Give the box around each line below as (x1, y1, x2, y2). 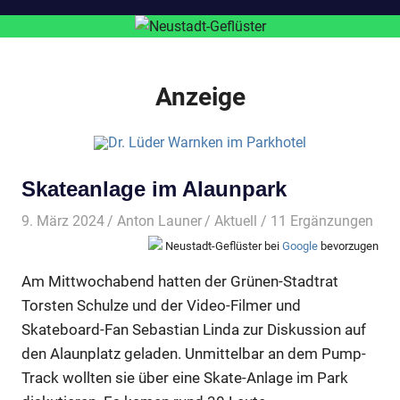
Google (282, 238, 318, 253)
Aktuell (214, 212, 258, 229)
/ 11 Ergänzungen (257, 212, 374, 229)
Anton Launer (117, 212, 203, 229)
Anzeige (154, 81, 246, 112)
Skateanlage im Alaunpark (21, 176, 287, 201)
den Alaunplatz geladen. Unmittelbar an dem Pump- (21, 345, 366, 363)
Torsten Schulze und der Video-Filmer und (21, 296, 301, 315)
